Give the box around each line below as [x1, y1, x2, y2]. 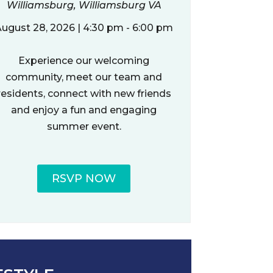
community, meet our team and [5, 71, 163, 83]
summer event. [46, 120, 121, 132]
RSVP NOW [52, 171, 116, 185]
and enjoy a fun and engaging [11, 104, 157, 116]
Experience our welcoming [18, 54, 150, 66]
